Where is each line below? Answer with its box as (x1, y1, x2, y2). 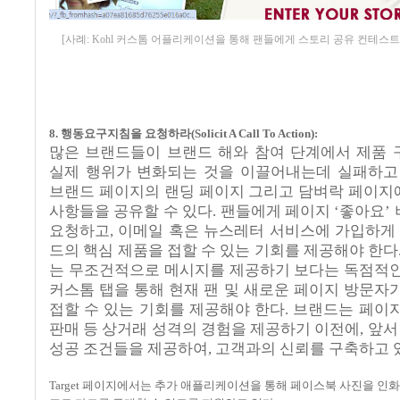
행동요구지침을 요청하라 (61, 127, 191, 141)
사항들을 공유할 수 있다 (49, 203, 213, 221)
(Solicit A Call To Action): (191, 127, 318, 141)
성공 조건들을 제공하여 (49, 340, 208, 358)
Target (49, 379, 82, 393)
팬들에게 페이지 (220, 203, 335, 221)
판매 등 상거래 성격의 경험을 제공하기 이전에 (49, 321, 361, 338)
